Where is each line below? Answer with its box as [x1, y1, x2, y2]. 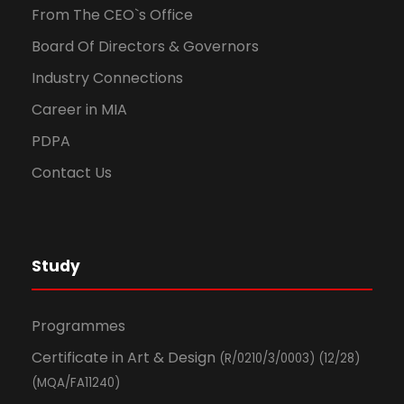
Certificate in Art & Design [32, 347, 219, 368]
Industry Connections [32, 68, 183, 88]
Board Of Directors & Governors [32, 36, 259, 57]
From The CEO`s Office [32, 5, 193, 25]
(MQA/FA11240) [32, 374, 120, 391]
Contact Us [32, 162, 112, 183]
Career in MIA [32, 99, 127, 120]
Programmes [32, 316, 125, 336]
